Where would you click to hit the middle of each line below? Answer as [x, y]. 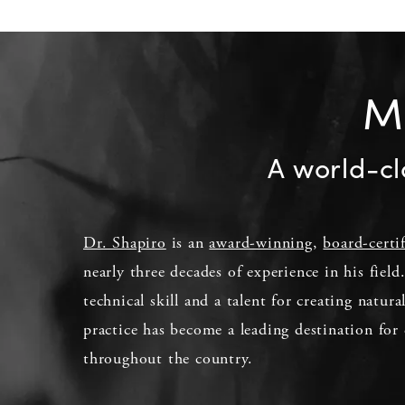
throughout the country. [168, 359]
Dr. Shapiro [125, 243]
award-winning [261, 243]
